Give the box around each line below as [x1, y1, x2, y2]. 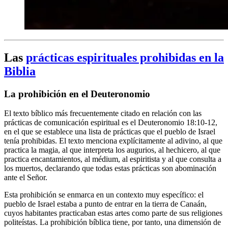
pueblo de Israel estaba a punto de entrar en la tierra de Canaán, [4, 199, 207, 209]
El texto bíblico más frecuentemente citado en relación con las [4, 109, 202, 118]
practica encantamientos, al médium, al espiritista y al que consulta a [4, 155, 221, 164]
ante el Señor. [4, 173, 47, 182]
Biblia [4, 64, 36, 78]
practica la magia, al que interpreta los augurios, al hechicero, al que [4, 146, 220, 155]
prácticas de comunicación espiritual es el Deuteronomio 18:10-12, [4, 118, 217, 127]
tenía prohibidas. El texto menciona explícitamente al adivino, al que [4, 136, 222, 146]
